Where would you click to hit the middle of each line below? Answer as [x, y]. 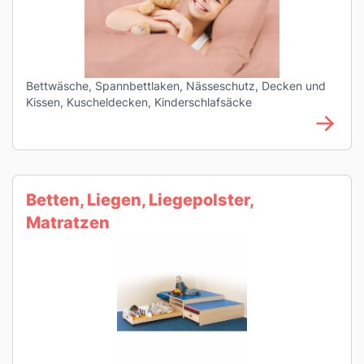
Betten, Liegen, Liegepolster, [140, 200]
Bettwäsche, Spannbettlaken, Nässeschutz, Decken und [176, 86]
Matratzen [68, 223]
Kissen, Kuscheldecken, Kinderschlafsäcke [139, 102]
